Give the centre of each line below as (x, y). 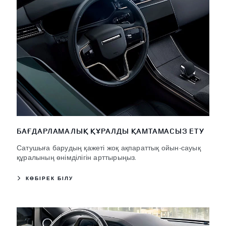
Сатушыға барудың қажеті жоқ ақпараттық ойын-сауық (109, 148)
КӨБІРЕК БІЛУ (49, 178)
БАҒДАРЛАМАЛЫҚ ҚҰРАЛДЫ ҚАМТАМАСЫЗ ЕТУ (110, 131)
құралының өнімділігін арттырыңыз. (77, 157)
